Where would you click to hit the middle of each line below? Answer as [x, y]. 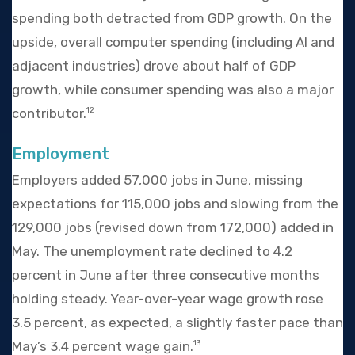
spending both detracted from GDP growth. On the [172, 18]
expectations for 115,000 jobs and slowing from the [175, 203]
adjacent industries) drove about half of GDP [154, 65]
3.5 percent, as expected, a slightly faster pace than [177, 322]
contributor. [49, 113]
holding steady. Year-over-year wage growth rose [168, 298]
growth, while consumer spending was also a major [173, 89]
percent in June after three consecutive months [166, 275]
